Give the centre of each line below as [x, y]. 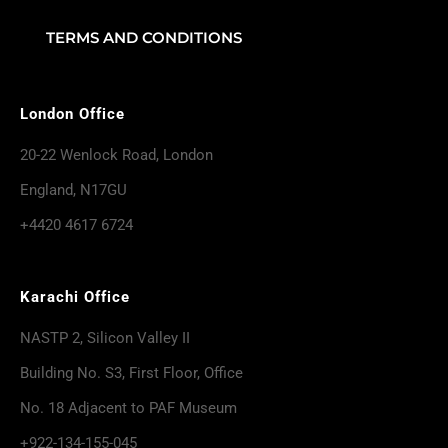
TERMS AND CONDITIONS [144, 37]
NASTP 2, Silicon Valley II [105, 337]
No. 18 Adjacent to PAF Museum [128, 407]
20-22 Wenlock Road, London [116, 154]
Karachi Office [75, 296]
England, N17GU [73, 189]
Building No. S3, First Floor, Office [131, 372]
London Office [72, 113]
